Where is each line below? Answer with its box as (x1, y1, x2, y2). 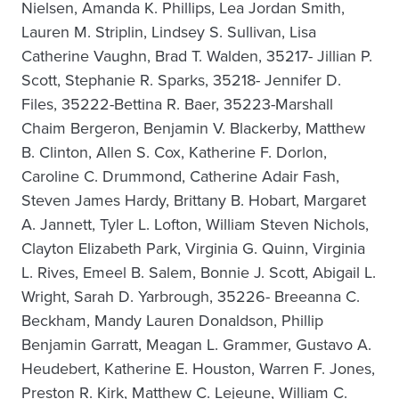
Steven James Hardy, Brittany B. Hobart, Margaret (21, 189, 366, 212)
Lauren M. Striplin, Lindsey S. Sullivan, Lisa (21, 20, 316, 44)
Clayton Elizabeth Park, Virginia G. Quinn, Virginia (21, 237, 365, 260)
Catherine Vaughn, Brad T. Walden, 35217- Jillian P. (21, 45, 372, 68)
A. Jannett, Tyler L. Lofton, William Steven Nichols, (21, 213, 369, 236)
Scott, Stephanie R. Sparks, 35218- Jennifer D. (21, 69, 341, 92)
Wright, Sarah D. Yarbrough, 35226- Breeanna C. (21, 285, 360, 308)
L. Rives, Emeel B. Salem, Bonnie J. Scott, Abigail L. (21, 261, 376, 284)
